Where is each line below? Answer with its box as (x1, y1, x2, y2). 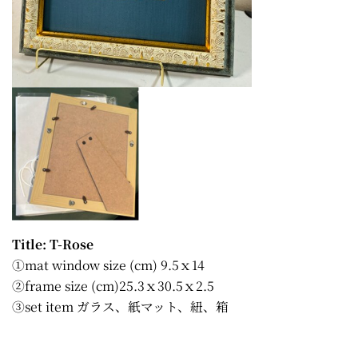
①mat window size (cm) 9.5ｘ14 (12, 255, 205, 274)
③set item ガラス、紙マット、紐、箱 (12, 296, 229, 316)
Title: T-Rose (12, 234, 93, 253)
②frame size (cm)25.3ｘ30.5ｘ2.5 (12, 276, 214, 295)
